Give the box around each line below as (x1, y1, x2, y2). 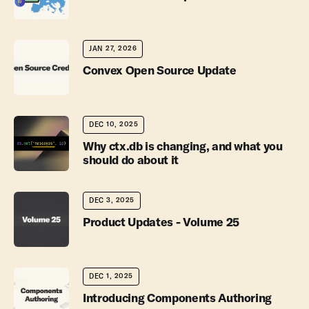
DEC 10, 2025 (89, 120, 138, 129)
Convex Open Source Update (83, 63, 237, 77)
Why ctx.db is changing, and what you (83, 139, 283, 153)
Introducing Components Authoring (83, 290, 272, 305)
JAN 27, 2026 (89, 44, 137, 53)
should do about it (83, 152, 179, 167)
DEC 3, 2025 (89, 196, 134, 205)
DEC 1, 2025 (89, 272, 133, 281)
